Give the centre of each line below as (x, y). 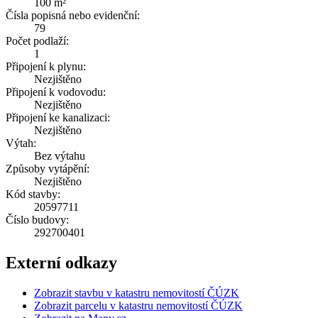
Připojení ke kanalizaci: (58, 118)
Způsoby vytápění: (48, 169)
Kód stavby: (33, 194)
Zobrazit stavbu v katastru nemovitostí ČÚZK (137, 293)
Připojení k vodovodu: (56, 92)
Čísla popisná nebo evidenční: (73, 16)
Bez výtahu (60, 156)
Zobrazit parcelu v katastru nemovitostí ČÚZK (138, 306)
